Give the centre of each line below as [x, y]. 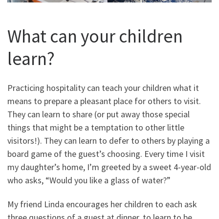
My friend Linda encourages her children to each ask [102, 204]
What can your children [95, 36]
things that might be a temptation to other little [96, 127]
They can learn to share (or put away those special [99, 114]
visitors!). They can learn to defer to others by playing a [109, 140]
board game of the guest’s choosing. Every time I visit [106, 153]
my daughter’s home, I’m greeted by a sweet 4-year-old [109, 167]
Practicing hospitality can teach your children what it [103, 88]
